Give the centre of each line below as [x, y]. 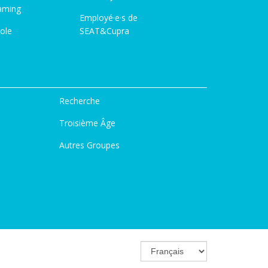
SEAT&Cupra [104, 31]
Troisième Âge [87, 123]
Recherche [79, 101]
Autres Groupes [89, 145]
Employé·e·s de [109, 18]
